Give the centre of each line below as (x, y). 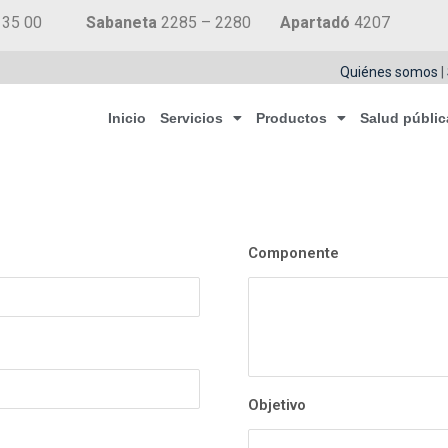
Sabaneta (122, 22)
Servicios (191, 118)
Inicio (126, 118)
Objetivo (277, 405)
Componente (293, 253)
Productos (291, 118)
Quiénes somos (388, 72)
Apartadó (314, 22)
